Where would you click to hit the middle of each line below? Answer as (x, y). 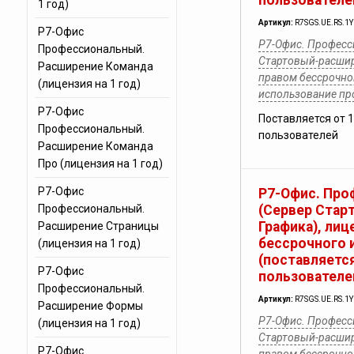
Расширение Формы (90, 306)
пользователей (298, 135)
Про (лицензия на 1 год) (100, 164)
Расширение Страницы (98, 226)
